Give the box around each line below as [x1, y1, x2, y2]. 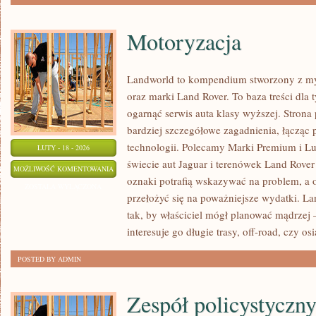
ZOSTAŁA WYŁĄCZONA [25, 181, 102, 191]
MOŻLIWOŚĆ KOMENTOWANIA [13, 164, 114, 174]
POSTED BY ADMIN [18, 254, 81, 264]
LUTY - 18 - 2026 [37, 142, 90, 152]
